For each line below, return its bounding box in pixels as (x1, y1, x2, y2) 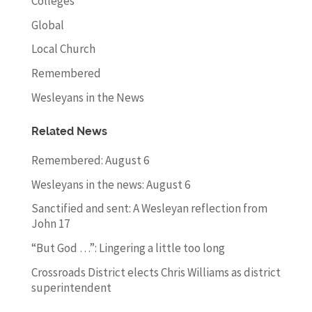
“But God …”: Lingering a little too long (31, 240, 225, 256)
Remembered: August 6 (31, 152, 149, 168)
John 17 (31, 216, 70, 232)
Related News (31, 125, 107, 137)
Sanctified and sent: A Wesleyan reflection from (31, 201, 267, 217)
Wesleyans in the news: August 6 (31, 176, 190, 192)
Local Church (31, 41, 95, 57)
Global (31, 17, 64, 33)
